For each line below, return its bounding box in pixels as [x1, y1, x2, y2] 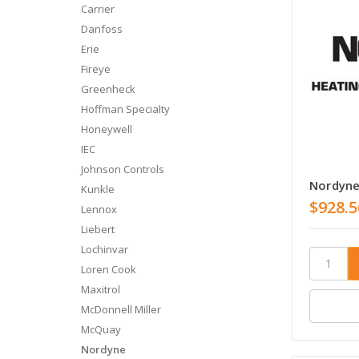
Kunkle [80, 181, 115, 196]
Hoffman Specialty [80, 101, 170, 116]
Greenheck [80, 81, 135, 96]
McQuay [80, 321, 121, 337]
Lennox [80, 201, 117, 216]
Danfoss [80, 21, 123, 36]
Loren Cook [80, 261, 136, 276]
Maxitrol [80, 281, 120, 296]
